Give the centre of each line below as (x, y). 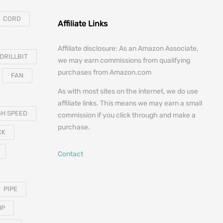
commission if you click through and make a (127, 115)
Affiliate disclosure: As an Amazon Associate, (128, 49)
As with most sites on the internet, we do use (128, 92)
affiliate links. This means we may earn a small (130, 104)
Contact (70, 154)
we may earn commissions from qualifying (124, 61)
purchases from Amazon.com (105, 73)
